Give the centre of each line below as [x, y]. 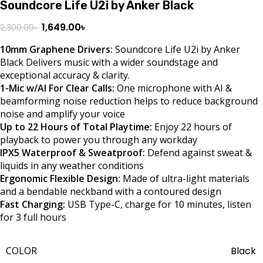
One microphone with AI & [174, 88]
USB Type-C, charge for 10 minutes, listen [159, 204]
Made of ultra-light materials [185, 178]
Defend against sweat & [200, 152]
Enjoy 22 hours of [193, 127]
